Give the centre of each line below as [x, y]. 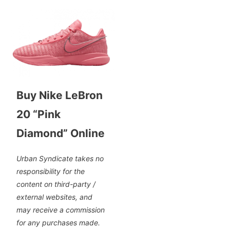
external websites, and [54, 197]
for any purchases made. [58, 222]
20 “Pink [38, 114]
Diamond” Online [60, 133]
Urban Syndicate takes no [60, 158]
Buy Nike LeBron [59, 95]
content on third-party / [56, 184]
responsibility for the [50, 171]
